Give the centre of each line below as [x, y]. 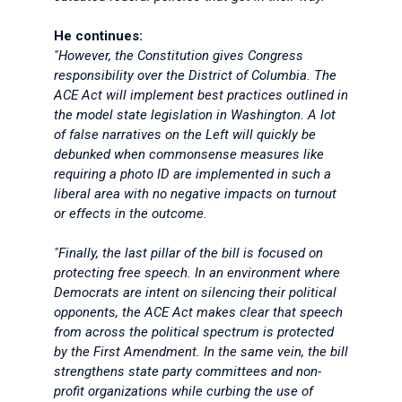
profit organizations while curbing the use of [184, 391]
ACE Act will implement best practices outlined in [201, 95]
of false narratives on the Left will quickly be [185, 135]
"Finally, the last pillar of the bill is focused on [188, 253]
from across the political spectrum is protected [194, 332]
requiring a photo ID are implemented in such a [192, 174]
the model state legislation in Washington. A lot [195, 115]
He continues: [98, 36]
